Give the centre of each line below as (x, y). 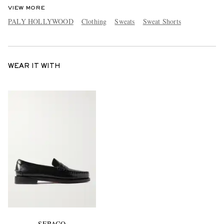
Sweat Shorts (162, 21)
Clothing (94, 21)
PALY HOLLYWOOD (41, 21)
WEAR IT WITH (34, 66)
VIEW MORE (26, 8)
